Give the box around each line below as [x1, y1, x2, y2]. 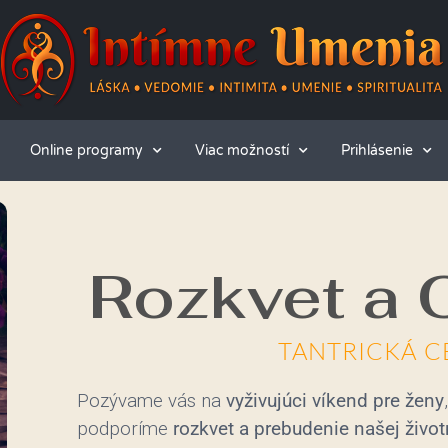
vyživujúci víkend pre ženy [225, 390, 444, 413]
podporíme [76, 418, 173, 441]
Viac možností [195, 141, 290, 159]
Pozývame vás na [76, 390, 226, 413]
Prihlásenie [341, 141, 414, 159]
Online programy [30, 141, 144, 159]
